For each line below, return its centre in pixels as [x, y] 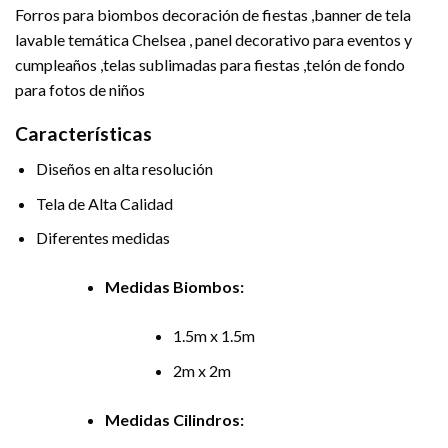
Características [83, 134]
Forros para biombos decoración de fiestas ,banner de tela [213, 14]
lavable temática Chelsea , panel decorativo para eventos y [213, 39]
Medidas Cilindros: [174, 419]
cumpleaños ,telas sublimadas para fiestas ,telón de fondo [210, 64]
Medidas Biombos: [174, 287]
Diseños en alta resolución [124, 168]
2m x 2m [202, 370]
